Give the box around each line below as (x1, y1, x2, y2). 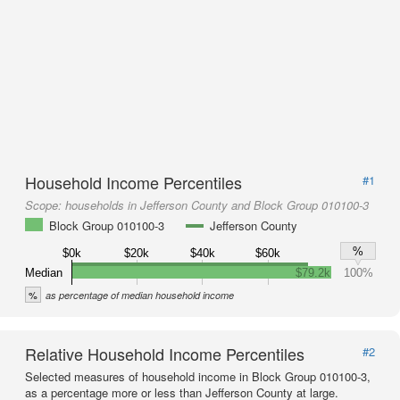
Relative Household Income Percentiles (25, 342, 304, 365)
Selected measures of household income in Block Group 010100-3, (25, 368, 371, 385)
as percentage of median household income (46, 288, 234, 302)
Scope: (25, 196, 65, 213)
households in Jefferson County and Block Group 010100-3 (65, 196, 369, 213)
